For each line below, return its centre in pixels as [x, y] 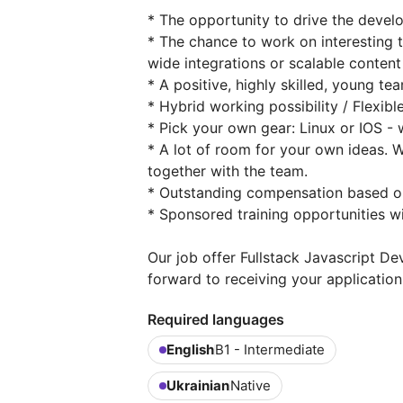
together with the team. [228, 171]
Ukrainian [198, 385]
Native [251, 385]
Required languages [216, 319]
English [190, 349]
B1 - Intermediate [270, 349]
